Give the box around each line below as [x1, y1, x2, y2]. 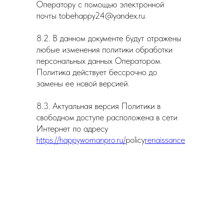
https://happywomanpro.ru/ [36, 135, 126, 145]
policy [126, 135, 145, 145]
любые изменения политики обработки [36, 44, 172, 55]
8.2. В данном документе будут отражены [36, 33, 181, 43]
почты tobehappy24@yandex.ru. [36, 10, 146, 21]
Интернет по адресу [36, 123, 110, 134]
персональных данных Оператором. [36, 55, 162, 66]
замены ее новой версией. [36, 78, 129, 88]
